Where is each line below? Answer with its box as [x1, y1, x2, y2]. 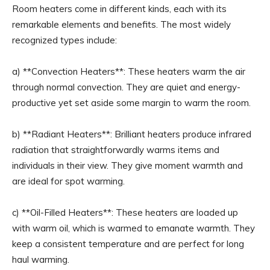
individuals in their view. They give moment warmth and [12, 159, 243, 171]
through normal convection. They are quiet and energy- [12, 81, 240, 93]
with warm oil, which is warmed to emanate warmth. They [12, 222, 255, 234]
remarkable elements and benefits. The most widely [12, 18, 231, 30]
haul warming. [12, 253, 69, 265]
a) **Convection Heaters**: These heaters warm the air [12, 65, 245, 77]
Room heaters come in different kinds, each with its [12, 2, 227, 14]
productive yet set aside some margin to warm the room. [12, 96, 251, 108]
